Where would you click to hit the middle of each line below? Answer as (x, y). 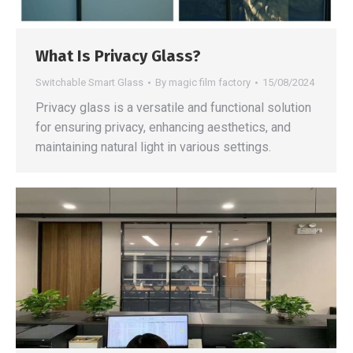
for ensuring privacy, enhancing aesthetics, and (163, 127)
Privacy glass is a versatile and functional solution (173, 107)
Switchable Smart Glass (89, 82)
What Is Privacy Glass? (118, 56)
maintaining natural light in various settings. (153, 147)
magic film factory (210, 82)
